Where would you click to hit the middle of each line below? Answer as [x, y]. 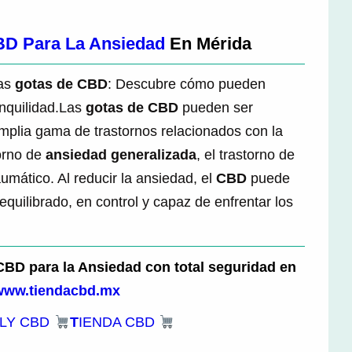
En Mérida [208, 43]
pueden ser [216, 108]
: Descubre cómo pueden [187, 84]
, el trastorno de [246, 155]
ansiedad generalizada [121, 155]
